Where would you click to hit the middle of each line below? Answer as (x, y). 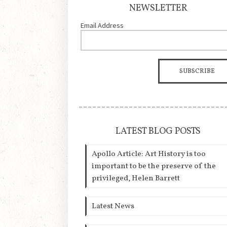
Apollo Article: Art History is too (149, 154)
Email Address (102, 26)
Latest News (113, 206)
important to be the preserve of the (154, 166)
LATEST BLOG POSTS (158, 132)
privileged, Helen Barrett (136, 179)
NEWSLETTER (158, 9)
